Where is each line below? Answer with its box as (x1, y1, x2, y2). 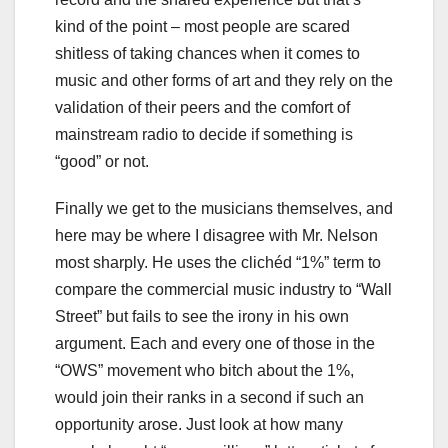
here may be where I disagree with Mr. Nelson (55, 227, 378, 245)
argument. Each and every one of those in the (55, 335, 375, 353)
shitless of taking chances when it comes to (55, 45, 360, 63)
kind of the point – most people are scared (55, 18, 350, 36)
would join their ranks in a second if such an (55, 389, 364, 407)
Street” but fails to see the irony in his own (55, 308, 349, 326)
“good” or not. (55, 153, 149, 171)
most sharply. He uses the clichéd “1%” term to (55, 254, 381, 272)
